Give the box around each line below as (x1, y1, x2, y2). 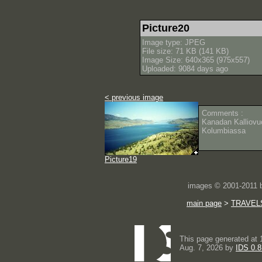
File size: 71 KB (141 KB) (142, 47, 229, 56)
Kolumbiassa (202, 126, 246, 135)
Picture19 (105, 155, 137, 164)
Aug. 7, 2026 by (180, 243, 236, 252)
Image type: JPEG (142, 38, 205, 47)
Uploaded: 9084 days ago (142, 64, 228, 73)
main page (187, 199, 222, 208)
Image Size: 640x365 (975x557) (142, 56, 250, 64)
